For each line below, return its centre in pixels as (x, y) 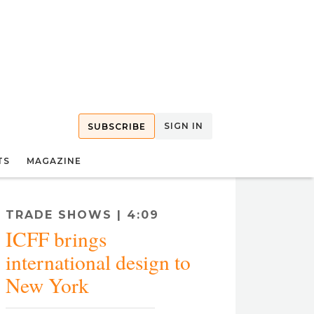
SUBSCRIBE (117, 127)
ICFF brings (56, 239)
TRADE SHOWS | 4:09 (82, 215)
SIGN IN (184, 126)
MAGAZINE (54, 161)
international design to (98, 262)
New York (47, 285)
